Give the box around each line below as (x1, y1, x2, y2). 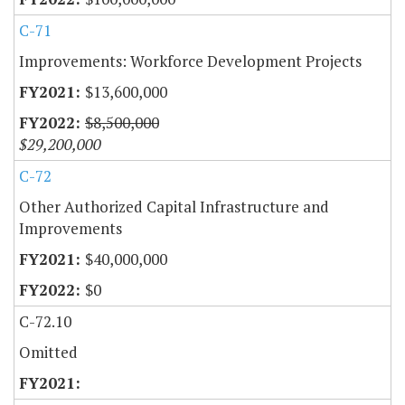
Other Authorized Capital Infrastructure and (19, 195, 329, 217)
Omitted (19, 341, 78, 363)
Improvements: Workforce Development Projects (19, 50, 362, 71)
